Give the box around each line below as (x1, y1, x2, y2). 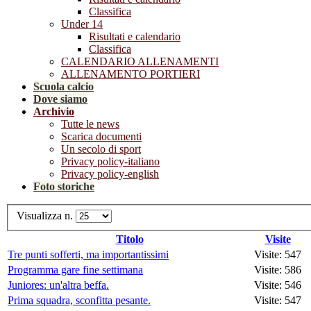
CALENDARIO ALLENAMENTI (61, 56, 219, 67)
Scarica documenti (61, 131, 142, 142)
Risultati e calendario (89, 31, 180, 42)
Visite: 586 (254, 263, 301, 276)
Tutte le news (61, 118, 119, 130)
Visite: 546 (254, 278, 301, 291)
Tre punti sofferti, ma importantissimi (8, 248, 169, 260)
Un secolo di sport (61, 143, 141, 155)
